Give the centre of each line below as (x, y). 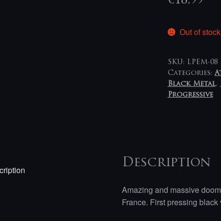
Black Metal (191, 84)
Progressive (190, 95)
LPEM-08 (202, 62)
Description (166, 163)
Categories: (191, 73)
